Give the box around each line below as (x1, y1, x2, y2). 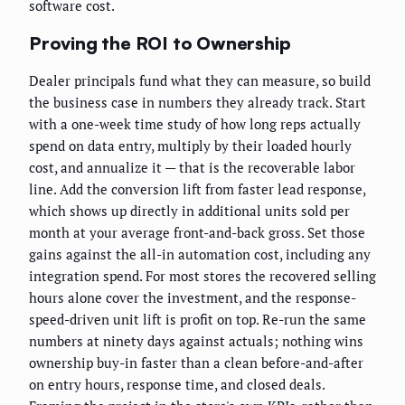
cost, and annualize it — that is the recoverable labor (29, 158, 355, 177)
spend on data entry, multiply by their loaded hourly (29, 137, 352, 155)
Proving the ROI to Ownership (29, 31, 291, 54)
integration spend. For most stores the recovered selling (29, 267, 376, 286)
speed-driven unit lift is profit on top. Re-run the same (29, 310, 366, 329)
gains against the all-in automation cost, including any (29, 245, 371, 264)
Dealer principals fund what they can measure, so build (29, 71, 371, 90)
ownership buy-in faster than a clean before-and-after (29, 353, 363, 372)
